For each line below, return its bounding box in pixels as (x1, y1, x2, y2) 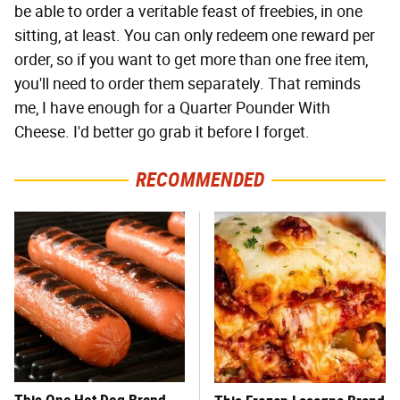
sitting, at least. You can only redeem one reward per (14, 25, 375, 46)
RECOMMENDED (135, 167, 265, 192)
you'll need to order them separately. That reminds (14, 73, 361, 94)
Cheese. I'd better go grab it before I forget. (14, 121, 310, 142)
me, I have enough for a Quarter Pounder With (14, 97, 330, 118)
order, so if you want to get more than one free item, (14, 49, 368, 70)
